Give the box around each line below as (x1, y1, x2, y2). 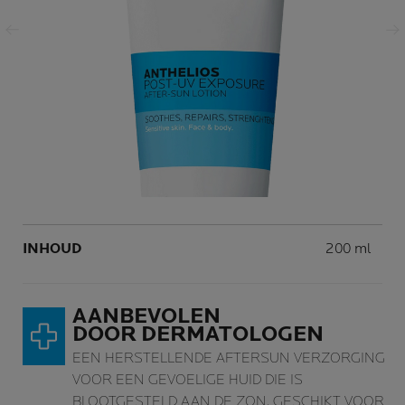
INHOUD (23, 240, 81, 258)
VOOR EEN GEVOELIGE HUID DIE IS (72, 372, 303, 389)
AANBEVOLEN (72, 303, 221, 329)
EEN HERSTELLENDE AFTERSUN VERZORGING (72, 350, 385, 367)
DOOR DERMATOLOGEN (72, 321, 324, 347)
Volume (325, 233, 375, 250)
